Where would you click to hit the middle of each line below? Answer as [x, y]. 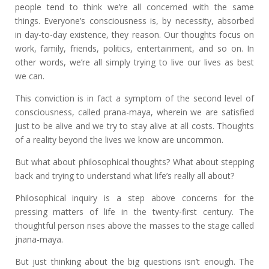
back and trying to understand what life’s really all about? [124, 176]
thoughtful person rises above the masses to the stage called [134, 225]
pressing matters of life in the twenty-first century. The [134, 212]
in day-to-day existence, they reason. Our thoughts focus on [134, 35]
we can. [29, 76]
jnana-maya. [39, 239]
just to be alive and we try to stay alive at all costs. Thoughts [134, 126]
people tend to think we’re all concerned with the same [134, 7]
